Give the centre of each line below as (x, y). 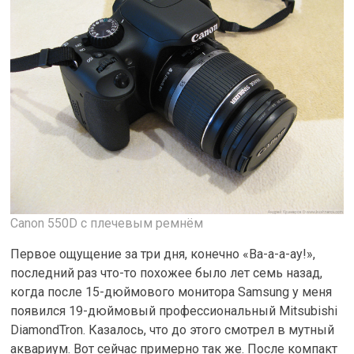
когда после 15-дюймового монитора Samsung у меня (171, 292)
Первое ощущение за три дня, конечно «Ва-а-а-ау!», (163, 254)
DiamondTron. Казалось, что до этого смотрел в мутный (173, 330)
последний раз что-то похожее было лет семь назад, (167, 273)
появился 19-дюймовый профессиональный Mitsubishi (174, 311)
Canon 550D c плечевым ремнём (107, 223)
